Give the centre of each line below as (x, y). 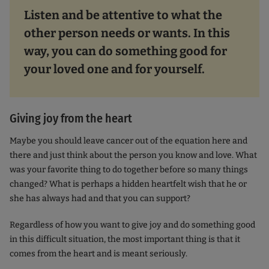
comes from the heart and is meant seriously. (98, 253)
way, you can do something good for (125, 51)
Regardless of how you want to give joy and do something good (132, 225)
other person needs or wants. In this (127, 33)
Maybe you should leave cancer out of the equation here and (128, 141)
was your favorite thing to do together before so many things (129, 169)
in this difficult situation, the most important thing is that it (125, 239)
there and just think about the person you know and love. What (133, 155)
